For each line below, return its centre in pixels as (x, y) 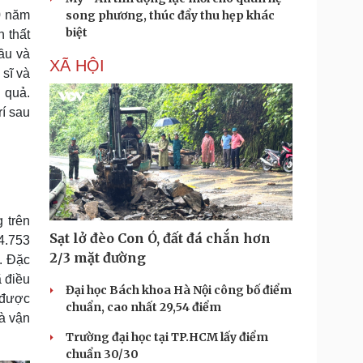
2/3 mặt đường (98, 258)
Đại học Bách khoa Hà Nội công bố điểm (179, 290)
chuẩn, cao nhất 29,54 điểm (143, 307)
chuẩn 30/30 (102, 354)
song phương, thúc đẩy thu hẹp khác (170, 15)
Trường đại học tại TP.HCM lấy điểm (167, 337)
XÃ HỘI (77, 66)
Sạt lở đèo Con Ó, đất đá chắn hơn (160, 238)
